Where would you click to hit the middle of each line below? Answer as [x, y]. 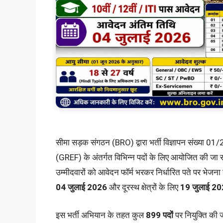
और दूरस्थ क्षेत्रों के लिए [144, 187]
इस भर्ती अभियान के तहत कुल [101, 215]
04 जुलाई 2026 [81, 187]
